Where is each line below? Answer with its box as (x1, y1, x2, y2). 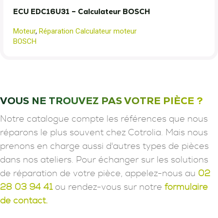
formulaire (164, 183, 208, 192)
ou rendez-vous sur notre (53, 183, 164, 192)
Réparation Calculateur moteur (39, 27, 137, 36)
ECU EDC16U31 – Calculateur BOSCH (13, 7, 150, 16)
